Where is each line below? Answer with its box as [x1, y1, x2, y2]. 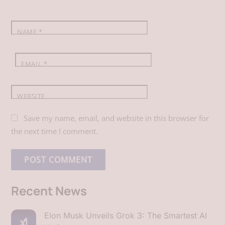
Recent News [11, 182, 87, 199]
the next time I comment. [11, 126, 98, 137]
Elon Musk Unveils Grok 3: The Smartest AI [44, 210, 207, 221]
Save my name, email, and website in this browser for [24, 113, 209, 124]
